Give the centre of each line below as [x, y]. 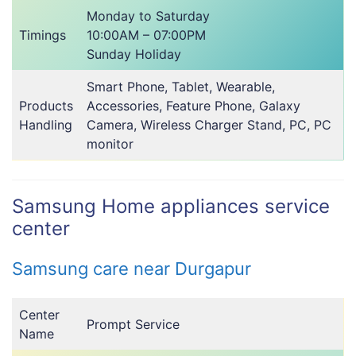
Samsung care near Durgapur [132, 268]
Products [46, 105]
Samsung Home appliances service [171, 206]
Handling [46, 124]
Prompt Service [133, 324]
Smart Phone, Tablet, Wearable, [181, 86]
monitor [110, 143]
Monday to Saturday [148, 15]
